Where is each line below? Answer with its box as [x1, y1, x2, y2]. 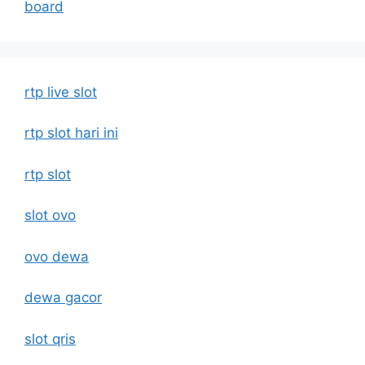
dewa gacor [24, 289, 102, 306]
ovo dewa [24, 248, 89, 265]
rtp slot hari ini [24, 125, 118, 142]
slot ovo [24, 207, 76, 224]
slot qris [24, 330, 76, 347]
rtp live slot [24, 83, 97, 100]
